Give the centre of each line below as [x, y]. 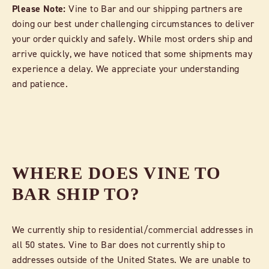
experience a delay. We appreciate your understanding [126, 69]
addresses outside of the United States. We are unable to [131, 259]
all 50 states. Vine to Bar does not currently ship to [119, 244]
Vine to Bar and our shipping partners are [154, 9]
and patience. [40, 84]
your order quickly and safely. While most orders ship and [132, 39]
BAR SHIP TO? [76, 194]
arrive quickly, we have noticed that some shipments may [132, 54]
